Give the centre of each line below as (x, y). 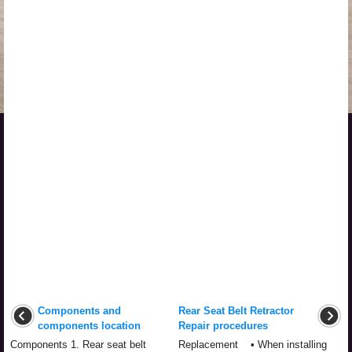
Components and (79, 310)
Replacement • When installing (253, 344)
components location (89, 325)
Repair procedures (223, 325)
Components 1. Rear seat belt (78, 344)
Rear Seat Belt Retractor (236, 310)
